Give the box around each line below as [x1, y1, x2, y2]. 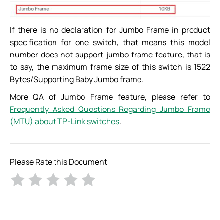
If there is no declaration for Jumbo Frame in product [10, 25, 210, 36]
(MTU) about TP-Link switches [10, 116, 119, 127]
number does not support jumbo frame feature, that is [10, 49, 210, 60]
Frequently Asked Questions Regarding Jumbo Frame [10, 104, 210, 115]
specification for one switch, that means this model [10, 37, 210, 48]
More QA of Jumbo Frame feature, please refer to [10, 91, 210, 103]
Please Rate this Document [10, 156, 107, 167]
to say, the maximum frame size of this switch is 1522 [10, 61, 210, 73]
